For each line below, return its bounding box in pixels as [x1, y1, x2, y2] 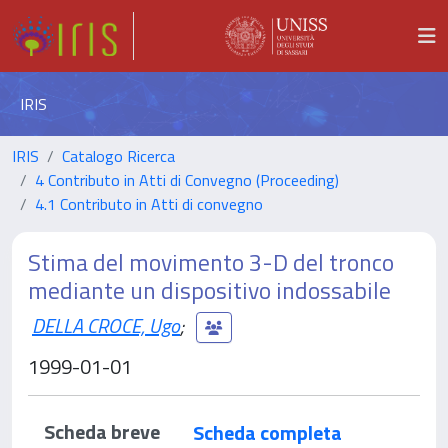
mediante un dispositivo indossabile [28, 272, 391, 308]
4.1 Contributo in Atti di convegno [35, 192, 263, 216]
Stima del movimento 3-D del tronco [28, 244, 394, 280]
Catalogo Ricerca [62, 144, 175, 168]
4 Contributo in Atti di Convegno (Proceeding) [35, 168, 339, 192]
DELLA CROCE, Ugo [32, 309, 180, 341]
